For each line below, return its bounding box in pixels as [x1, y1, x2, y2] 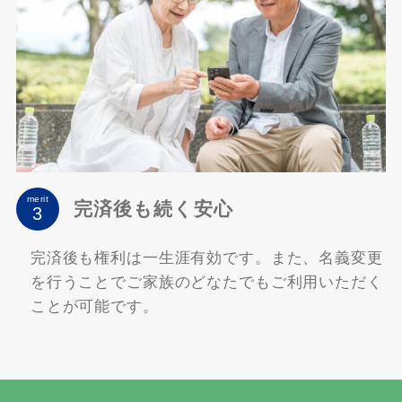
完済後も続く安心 [73, 197, 234, 220]
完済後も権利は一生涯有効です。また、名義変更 [30, 249, 383, 267]
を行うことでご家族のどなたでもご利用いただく [30, 273, 383, 291]
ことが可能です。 [30, 297, 159, 315]
